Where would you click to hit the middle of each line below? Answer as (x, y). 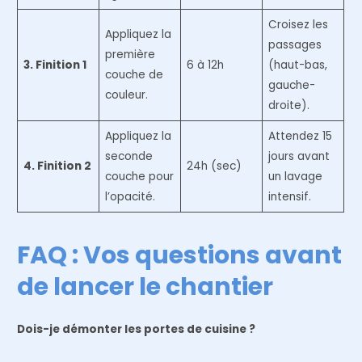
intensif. (289, 196)
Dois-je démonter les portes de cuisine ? (137, 329)
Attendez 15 (300, 136)
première (130, 54)
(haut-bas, (297, 65)
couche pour (139, 176)
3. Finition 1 (55, 65)
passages (295, 44)
